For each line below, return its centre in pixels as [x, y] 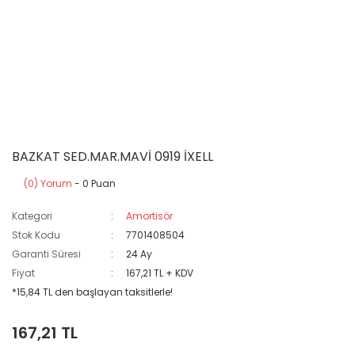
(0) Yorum [48, 183]
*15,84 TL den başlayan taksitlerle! [92, 292]
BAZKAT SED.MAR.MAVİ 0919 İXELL [113, 157]
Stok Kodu [36, 235]
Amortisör [150, 216]
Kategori [32, 216]
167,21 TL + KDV [160, 273]
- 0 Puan [94, 183]
